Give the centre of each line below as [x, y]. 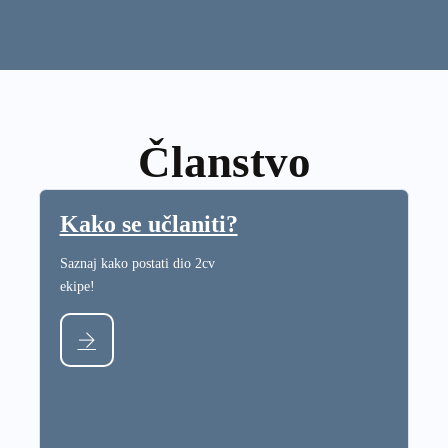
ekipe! [77, 286]
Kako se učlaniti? [148, 223]
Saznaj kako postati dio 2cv [137, 263]
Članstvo [224, 161]
